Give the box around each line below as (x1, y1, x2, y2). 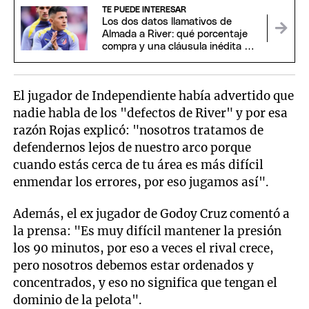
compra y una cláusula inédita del (101, 41, 258, 52)
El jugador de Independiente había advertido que (13, 88, 295, 103)
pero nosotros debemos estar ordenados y (13, 258, 255, 274)
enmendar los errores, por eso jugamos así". (13, 174, 270, 190)
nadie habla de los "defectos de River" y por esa (13, 105, 288, 121)
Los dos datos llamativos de (101, 17, 232, 28)
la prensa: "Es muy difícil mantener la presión (13, 223, 282, 239)
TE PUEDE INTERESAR (101, 6, 186, 14)
